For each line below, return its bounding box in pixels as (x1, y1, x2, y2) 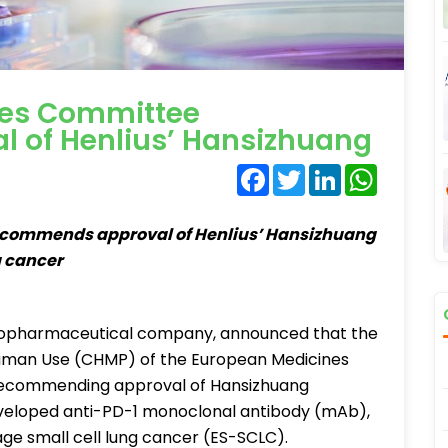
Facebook (269, 160, 348, 183)
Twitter (305, 160, 362, 183)
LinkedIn (341, 160, 404, 183)
